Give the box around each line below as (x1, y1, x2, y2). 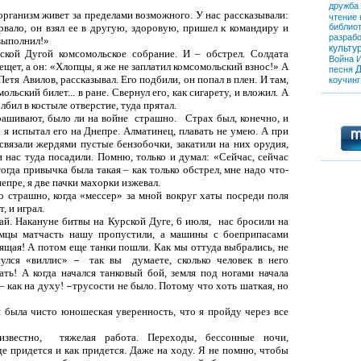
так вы (89, 253, 122, 266)
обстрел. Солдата (206, 47, 289, 60)
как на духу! (7, 279, 67, 292)
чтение (329, 12, 357, 22)
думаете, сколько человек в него (132, 253, 289, 266)
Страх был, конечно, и (185, 111, 289, 124)
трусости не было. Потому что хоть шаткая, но (73, 279, 289, 292)
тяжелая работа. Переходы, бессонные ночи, (60, 330, 289, 343)
